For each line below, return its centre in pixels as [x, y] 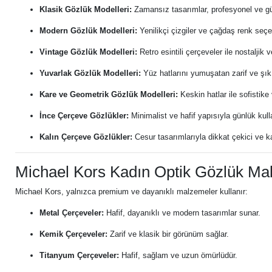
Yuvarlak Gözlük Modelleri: [90, 73]
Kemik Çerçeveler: [73, 234]
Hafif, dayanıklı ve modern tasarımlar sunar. [182, 213]
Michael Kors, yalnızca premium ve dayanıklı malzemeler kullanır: [131, 192]
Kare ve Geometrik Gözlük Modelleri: [109, 94]
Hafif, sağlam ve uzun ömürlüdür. [178, 255]
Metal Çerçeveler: [72, 213]
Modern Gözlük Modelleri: [88, 31]
